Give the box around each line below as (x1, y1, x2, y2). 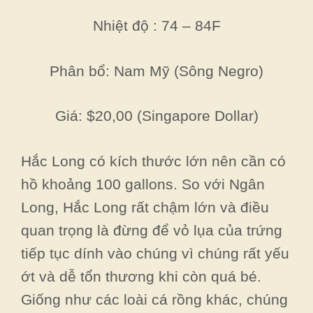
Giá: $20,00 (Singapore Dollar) (54, 108, 259, 124)
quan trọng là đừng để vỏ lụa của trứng (21, 221, 282, 238)
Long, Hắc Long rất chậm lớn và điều (21, 198, 269, 215)
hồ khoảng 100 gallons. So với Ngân (21, 175, 265, 192)
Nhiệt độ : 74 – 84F (92, 17, 221, 34)
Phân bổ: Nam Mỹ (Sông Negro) (50, 62, 263, 79)
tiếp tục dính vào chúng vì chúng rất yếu (21, 245, 289, 261)
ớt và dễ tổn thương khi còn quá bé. (21, 268, 261, 284)
